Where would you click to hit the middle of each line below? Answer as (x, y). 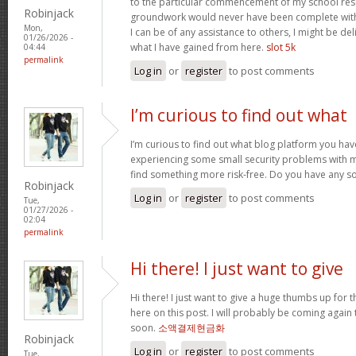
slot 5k (281, 47)
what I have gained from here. (198, 47)
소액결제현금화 (192, 327)
